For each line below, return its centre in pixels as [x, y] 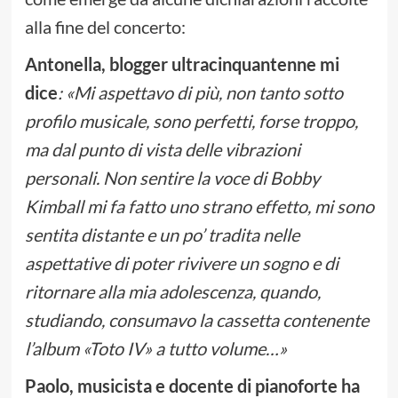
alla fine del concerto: [105, 27]
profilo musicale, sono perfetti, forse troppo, [191, 121]
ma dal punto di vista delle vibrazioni [162, 150]
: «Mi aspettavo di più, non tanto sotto [200, 93]
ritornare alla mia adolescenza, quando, [172, 292]
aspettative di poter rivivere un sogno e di [181, 263]
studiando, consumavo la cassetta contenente [196, 320]
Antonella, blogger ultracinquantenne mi [182, 64]
